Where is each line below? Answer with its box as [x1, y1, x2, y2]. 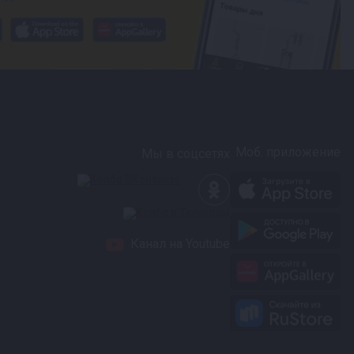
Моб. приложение [235, 145, 341, 160]
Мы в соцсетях [141, 146, 230, 161]
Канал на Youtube [127, 235, 230, 251]
